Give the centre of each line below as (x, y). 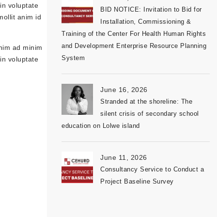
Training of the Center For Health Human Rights (134, 34)
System (73, 58)
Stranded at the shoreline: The (146, 101)
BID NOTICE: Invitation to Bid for (151, 9)
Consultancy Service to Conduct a (152, 169)
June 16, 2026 (124, 90)
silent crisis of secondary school (150, 114)
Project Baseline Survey (137, 181)
